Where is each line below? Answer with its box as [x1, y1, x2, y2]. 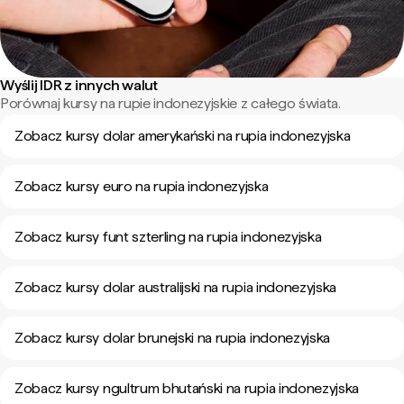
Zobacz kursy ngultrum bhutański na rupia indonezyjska [14, 380, 360, 397]
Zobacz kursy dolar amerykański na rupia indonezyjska [14, 127, 351, 144]
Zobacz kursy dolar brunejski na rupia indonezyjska [14, 329, 330, 346]
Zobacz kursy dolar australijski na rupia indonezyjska [14, 279, 337, 296]
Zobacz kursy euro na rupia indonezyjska [14, 178, 269, 195]
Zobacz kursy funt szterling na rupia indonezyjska [14, 228, 322, 245]
